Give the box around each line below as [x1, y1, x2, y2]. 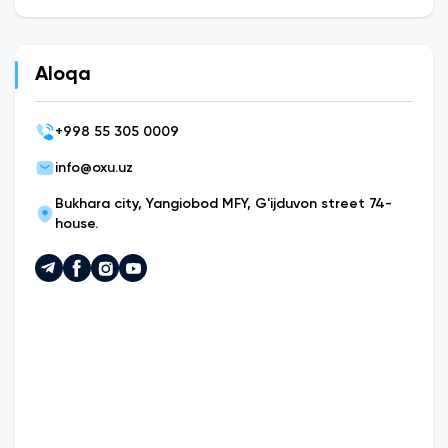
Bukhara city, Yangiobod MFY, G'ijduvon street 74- [55, 197, 392, 211]
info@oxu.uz [55, 161, 133, 175]
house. [55, 217, 98, 231]
